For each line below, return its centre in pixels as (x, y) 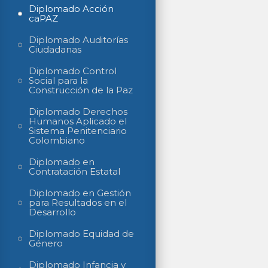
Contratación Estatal (74, 171)
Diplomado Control (73, 71)
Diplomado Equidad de (81, 234)
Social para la (58, 80)
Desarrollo (52, 212)
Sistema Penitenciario (78, 131)
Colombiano (57, 140)
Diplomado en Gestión (80, 193)
